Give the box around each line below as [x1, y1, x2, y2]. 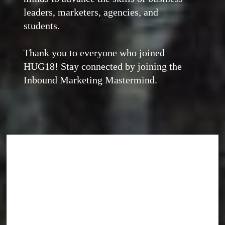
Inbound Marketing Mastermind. [24, 74, 158, 85]
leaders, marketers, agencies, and [24, 7, 159, 18]
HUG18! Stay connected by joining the [24, 61, 182, 72]
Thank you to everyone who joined [24, 47, 165, 58]
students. [24, 20, 60, 31]
